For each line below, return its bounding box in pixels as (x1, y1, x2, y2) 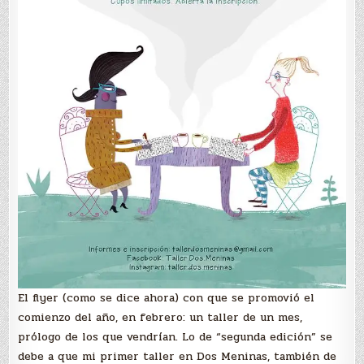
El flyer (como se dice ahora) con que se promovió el (18, 289, 315, 307)
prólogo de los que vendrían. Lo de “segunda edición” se (18, 328, 333, 346)
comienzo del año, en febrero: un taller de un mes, (18, 309, 303, 327)
